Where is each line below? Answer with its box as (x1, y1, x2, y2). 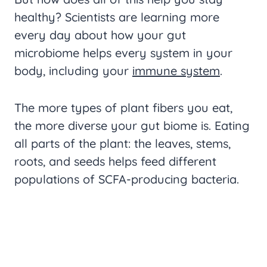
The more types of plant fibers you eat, (14, 100, 232, 115)
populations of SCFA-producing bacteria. (14, 172, 239, 187)
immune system (132, 63, 220, 78)
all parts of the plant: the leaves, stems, (14, 136, 231, 151)
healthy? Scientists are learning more (14, 10, 219, 24)
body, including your (14, 63, 132, 78)
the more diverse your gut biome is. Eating (14, 118, 250, 133)
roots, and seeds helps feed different (14, 154, 216, 169)
